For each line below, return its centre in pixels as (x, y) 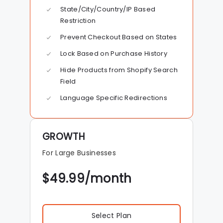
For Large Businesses (79, 153)
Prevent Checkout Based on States (119, 37)
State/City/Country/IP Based (108, 9)
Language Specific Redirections (114, 98)
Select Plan (111, 216)
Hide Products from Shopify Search (119, 70)
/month (108, 179)
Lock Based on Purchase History (114, 54)
